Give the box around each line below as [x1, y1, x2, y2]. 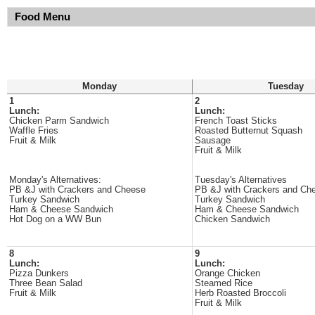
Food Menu [15, 11, 70, 22]
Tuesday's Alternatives [195, 175, 287, 185]
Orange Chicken [195, 269, 260, 278]
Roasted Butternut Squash [195, 126, 302, 136]
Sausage [195, 136, 231, 146]
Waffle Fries [9, 126, 58, 136]
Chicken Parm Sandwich [9, 116, 109, 126]
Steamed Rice [195, 278, 252, 288]
